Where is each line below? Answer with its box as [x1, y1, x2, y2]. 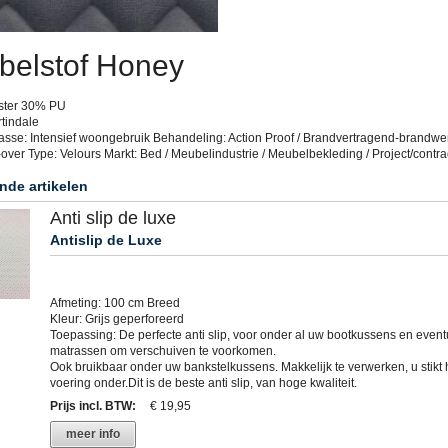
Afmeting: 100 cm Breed [49, 296, 180, 311]
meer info [65, 427, 120, 442]
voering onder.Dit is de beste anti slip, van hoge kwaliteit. [49, 376, 357, 391]
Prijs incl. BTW [49, 399, 132, 414]
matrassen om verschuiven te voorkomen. [49, 344, 276, 359]
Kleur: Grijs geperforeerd [49, 312, 184, 327]
